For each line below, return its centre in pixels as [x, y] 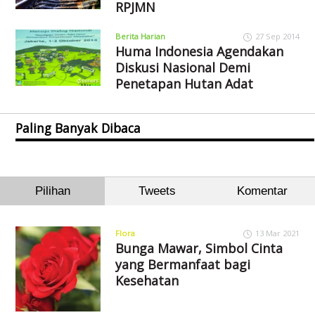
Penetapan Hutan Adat [184, 83]
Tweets [157, 191]
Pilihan [52, 191]
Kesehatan [147, 280]
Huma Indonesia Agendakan [199, 51]
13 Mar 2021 [277, 233]
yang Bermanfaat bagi [182, 264]
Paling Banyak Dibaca [78, 128]
